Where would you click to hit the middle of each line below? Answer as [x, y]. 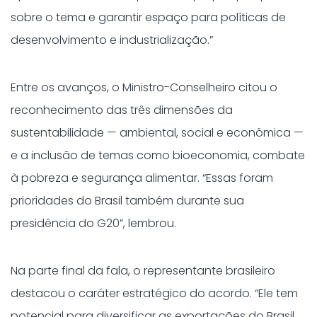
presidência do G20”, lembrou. [93, 223]
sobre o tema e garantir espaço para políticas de [148, 17]
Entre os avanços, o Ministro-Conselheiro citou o [144, 87]
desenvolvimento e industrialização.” [112, 40]
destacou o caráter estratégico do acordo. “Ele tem [154, 293]
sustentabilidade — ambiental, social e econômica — [157, 133]
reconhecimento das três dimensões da [122, 110]
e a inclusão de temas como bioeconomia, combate [158, 155]
